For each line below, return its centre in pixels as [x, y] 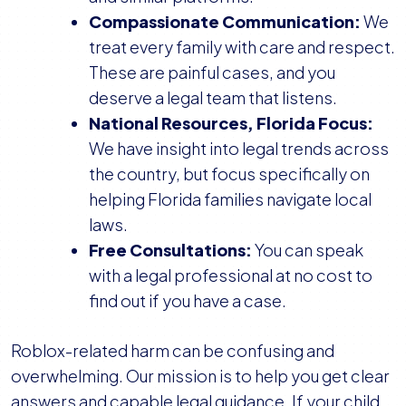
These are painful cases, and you [212, 72]
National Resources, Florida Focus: [231, 123]
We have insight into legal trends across [239, 149]
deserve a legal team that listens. [213, 98]
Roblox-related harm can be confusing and [173, 351]
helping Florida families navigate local [230, 199]
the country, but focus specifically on [229, 174]
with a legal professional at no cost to [231, 275]
